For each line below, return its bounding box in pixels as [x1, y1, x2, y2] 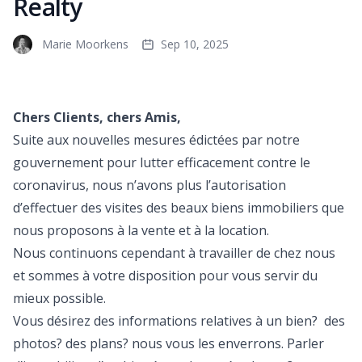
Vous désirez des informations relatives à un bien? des [13, 311, 345, 330]
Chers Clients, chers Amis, [13, 107, 181, 126]
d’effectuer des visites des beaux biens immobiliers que [13, 198, 344, 217]
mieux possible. [13, 288, 106, 307]
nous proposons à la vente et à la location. [13, 221, 269, 239]
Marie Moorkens [42, 36, 128, 52]
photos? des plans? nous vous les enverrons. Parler [13, 334, 324, 352]
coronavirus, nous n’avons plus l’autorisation [13, 175, 286, 194]
